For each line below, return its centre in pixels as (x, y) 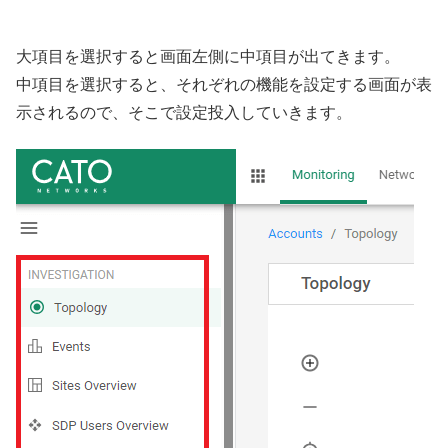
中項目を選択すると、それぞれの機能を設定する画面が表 (224, 84)
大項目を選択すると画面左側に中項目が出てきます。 (208, 56)
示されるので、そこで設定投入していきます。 (184, 112)
